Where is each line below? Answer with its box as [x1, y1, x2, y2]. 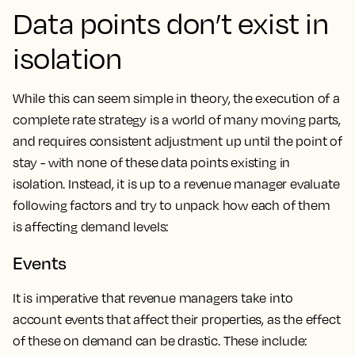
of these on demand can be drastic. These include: [13, 333, 308, 349]
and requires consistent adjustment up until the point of [13, 133, 342, 149]
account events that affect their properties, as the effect [13, 311, 341, 327]
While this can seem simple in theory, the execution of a [13, 90, 340, 106]
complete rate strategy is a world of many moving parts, [13, 112, 342, 128]
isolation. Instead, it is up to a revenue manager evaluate [13, 176, 340, 192]
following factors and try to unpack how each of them [13, 197, 330, 213]
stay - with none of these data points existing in [13, 155, 291, 170]
